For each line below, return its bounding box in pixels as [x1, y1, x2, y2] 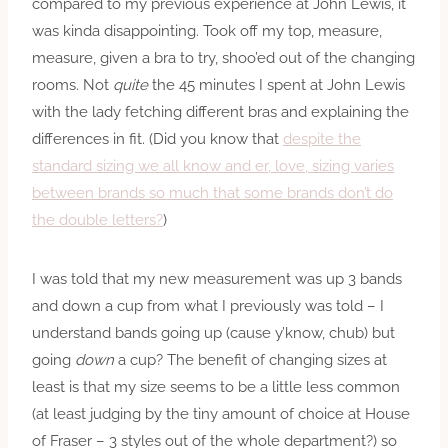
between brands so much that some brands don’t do [32, 183, 393, 202]
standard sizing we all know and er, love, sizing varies [32, 156, 394, 175]
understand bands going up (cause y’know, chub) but [32, 323, 395, 342]
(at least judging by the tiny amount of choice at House [32, 404, 410, 423]
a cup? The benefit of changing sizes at [114, 350, 387, 369]
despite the [283, 129, 361, 148]
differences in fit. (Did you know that [32, 129, 283, 148]
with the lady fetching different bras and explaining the [32, 102, 409, 121]
